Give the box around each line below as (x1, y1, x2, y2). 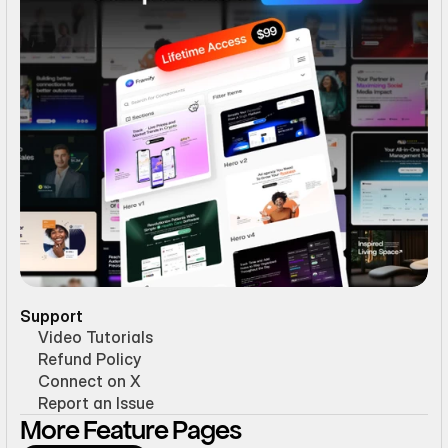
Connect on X (38, 371, 141, 392)
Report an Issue (38, 393, 154, 414)
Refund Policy (38, 349, 141, 370)
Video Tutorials (38, 327, 153, 348)
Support (20, 306, 83, 327)
